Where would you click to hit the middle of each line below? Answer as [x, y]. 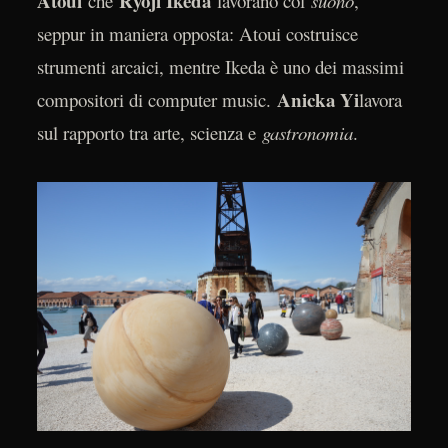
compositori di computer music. [156, 99]
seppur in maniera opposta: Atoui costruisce [197, 33]
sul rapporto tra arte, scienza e [146, 132]
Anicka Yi [317, 99]
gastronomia [304, 132]
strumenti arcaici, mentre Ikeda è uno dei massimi [220, 66]
